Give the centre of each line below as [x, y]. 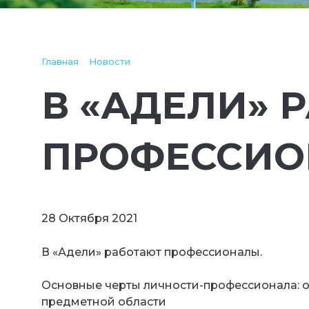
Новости [110, 61]
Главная [60, 61]
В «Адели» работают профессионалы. [152, 252]
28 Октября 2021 [89, 218]
